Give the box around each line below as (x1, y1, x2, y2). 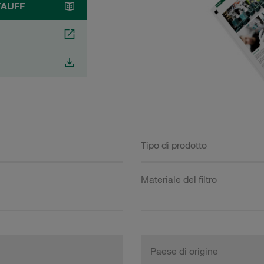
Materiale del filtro (141, 173, 217, 185)
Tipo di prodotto (141, 138, 207, 151)
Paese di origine (150, 245, 218, 257)
